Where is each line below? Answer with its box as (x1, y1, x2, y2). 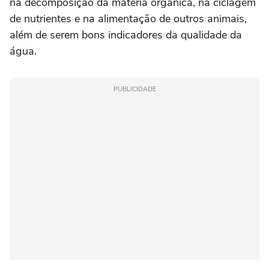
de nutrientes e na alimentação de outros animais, (10, 11, 247, 26)
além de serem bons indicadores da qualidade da (10, 28, 242, 42)
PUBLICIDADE (113, 85, 156, 94)
